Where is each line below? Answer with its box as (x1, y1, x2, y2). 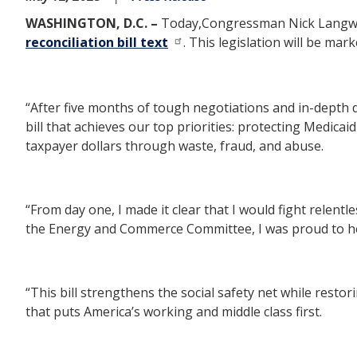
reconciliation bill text (25, 33, 168, 51)
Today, (161, 14, 202, 32)
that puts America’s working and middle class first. (25, 302, 322, 320)
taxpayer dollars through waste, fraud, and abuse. (25, 136, 324, 155)
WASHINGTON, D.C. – (25, 14, 161, 32)
